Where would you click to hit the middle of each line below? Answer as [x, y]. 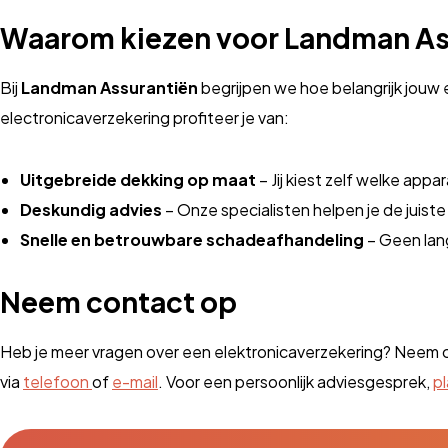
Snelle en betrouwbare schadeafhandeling [192, 240]
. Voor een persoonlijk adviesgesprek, [295, 382]
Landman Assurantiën [109, 88]
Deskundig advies [91, 210]
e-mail [135, 382]
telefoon [57, 382]
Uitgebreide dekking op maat [138, 180]
